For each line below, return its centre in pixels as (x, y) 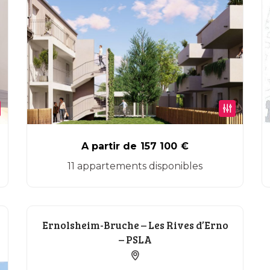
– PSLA (135, 240)
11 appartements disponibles (135, 166)
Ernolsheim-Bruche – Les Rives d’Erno (135, 225)
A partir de (109, 146)
